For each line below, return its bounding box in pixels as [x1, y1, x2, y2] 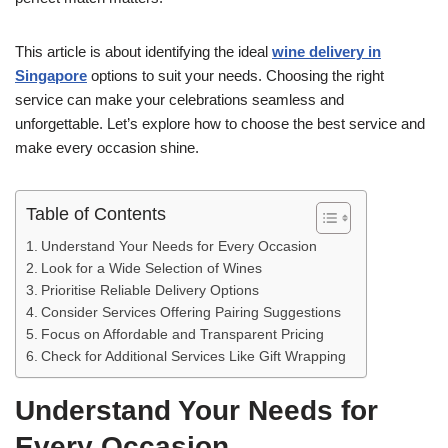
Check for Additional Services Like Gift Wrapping [40, 348, 346, 364]
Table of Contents [26, 203, 166, 224]
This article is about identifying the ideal [15, 42, 272, 60]
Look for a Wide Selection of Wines [40, 260, 262, 276]
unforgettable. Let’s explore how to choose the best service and [15, 114, 425, 132]
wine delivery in [272, 42, 381, 60]
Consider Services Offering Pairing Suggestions [40, 304, 341, 320]
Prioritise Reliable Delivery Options [40, 282, 259, 298]
